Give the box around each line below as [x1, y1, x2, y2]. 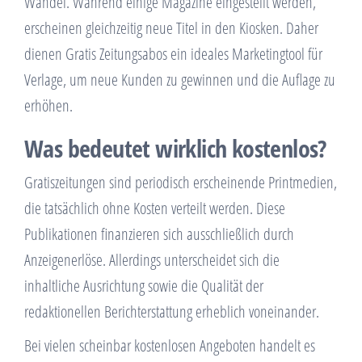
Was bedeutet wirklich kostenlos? [24, 132, 326, 166]
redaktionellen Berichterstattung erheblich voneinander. [24, 301, 319, 323]
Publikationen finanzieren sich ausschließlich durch [24, 223, 294, 246]
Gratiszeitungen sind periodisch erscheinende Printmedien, [24, 171, 337, 194]
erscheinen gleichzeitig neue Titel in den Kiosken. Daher [24, 17, 318, 40]
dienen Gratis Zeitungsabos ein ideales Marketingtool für [24, 43, 322, 65]
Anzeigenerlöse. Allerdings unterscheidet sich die [24, 249, 280, 271]
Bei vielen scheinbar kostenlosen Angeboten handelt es [24, 335, 315, 357]
